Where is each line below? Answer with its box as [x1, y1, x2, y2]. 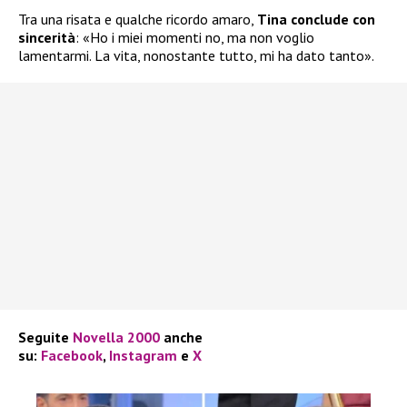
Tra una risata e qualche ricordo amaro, [18, 9, 257, 28]
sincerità [18, 27, 75, 46]
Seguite [18, 327, 73, 346]
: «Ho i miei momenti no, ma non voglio [75, 27, 314, 46]
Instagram [109, 345, 177, 364]
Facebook [41, 345, 103, 364]
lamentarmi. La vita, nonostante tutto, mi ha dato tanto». [18, 45, 374, 65]
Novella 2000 [73, 327, 160, 346]
